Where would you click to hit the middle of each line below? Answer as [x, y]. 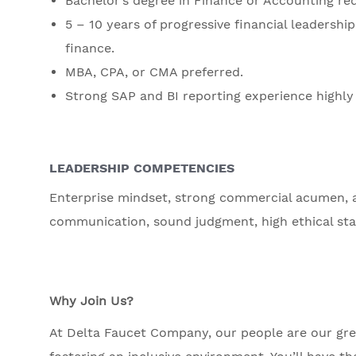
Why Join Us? [91, 301]
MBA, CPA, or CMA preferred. [154, 72]
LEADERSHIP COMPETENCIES [142, 168]
